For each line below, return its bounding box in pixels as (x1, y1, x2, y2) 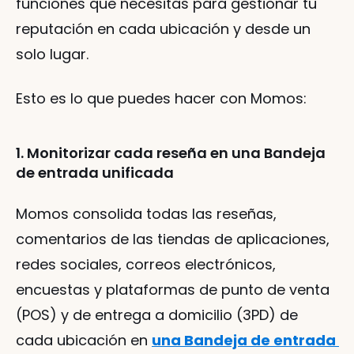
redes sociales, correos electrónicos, (16, 254, 276, 274)
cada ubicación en (16, 330, 152, 350)
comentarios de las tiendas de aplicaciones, (16, 228, 330, 249)
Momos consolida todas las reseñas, (16, 203, 277, 224)
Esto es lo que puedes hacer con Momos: (16, 88, 307, 108)
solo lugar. (16, 43, 88, 64)
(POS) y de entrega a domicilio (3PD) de (16, 304, 298, 325)
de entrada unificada (16, 162, 174, 183)
